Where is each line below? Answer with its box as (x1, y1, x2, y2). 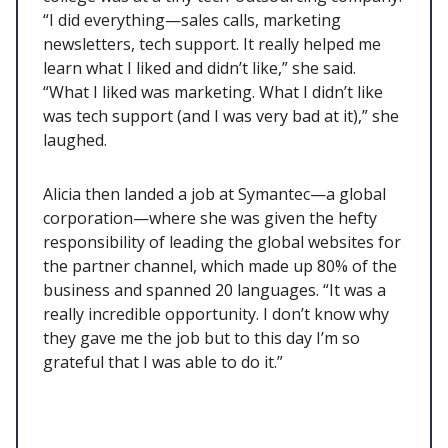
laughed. (43, 129, 107, 152)
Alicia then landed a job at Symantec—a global (43, 183, 386, 206)
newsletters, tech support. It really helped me (43, 33, 381, 56)
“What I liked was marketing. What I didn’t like (43, 81, 383, 104)
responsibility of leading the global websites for (43, 231, 401, 254)
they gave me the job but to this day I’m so (43, 327, 360, 350)
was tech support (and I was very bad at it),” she (43, 105, 399, 128)
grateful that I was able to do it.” (43, 351, 283, 374)
